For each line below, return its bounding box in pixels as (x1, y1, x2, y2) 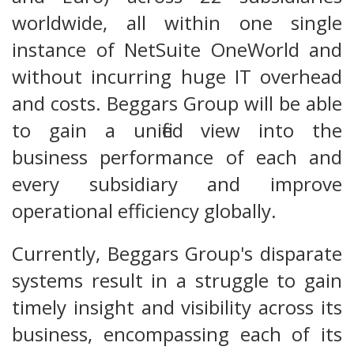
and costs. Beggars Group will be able (12, 90, 342, 117)
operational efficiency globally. (12, 198, 277, 224)
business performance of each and (12, 144, 342, 171)
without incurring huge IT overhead (12, 63, 342, 90)
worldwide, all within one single (12, 9, 342, 36)
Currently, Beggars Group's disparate (12, 240, 342, 267)
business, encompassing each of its (12, 321, 342, 348)
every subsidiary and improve (12, 171, 342, 198)
